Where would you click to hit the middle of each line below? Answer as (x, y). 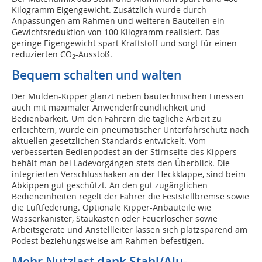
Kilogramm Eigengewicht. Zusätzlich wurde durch (109, 10)
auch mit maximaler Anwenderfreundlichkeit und (109, 108)
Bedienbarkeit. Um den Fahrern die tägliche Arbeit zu (117, 119)
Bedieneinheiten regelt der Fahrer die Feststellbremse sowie (130, 196)
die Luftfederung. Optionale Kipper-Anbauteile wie (111, 208)
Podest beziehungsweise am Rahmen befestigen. (108, 241)
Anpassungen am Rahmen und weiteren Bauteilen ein (118, 21)
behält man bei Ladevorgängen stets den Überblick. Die (121, 163)
